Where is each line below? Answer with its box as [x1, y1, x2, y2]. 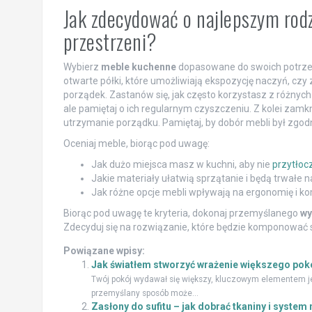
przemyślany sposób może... [91, 288, 198, 299]
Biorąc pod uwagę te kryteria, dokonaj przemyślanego [63, 208, 300, 219]
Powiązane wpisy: [63, 245, 145, 257]
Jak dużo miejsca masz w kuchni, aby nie [91, 159, 272, 171]
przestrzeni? [63, 26, 157, 58]
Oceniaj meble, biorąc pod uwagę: [63, 138, 210, 150]
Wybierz [63, 61, 101, 73]
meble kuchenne [100, 61, 176, 73]
